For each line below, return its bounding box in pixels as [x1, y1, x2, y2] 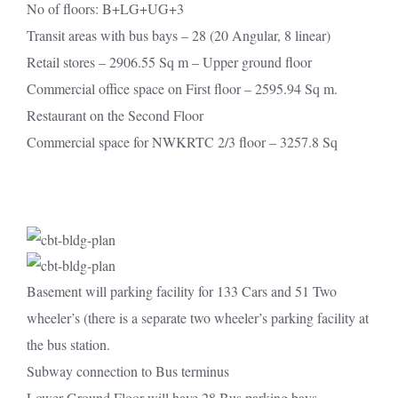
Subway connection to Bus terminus [27, 361, 229, 380]
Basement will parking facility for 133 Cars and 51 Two [27, 281, 337, 300]
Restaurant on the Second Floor [27, 105, 203, 124]
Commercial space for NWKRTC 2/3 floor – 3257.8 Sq [27, 131, 338, 151]
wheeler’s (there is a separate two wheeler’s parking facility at [27, 307, 369, 327]
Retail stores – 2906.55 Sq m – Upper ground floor [27, 52, 312, 71]
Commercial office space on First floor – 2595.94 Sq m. [27, 78, 338, 98]
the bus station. [27, 334, 110, 354]
